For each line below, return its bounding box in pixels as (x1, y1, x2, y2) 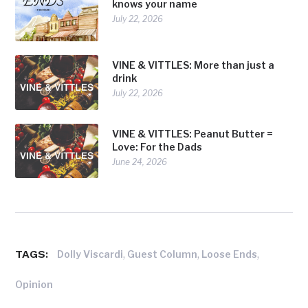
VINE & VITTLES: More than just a (112, 59, 275, 71)
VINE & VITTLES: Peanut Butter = (112, 127, 274, 140)
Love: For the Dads (112, 140, 203, 153)
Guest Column (127, 248, 198, 261)
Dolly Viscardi (57, 248, 124, 261)
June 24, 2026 (112, 156, 168, 167)
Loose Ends (201, 248, 258, 261)
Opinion (15, 278, 54, 290)
